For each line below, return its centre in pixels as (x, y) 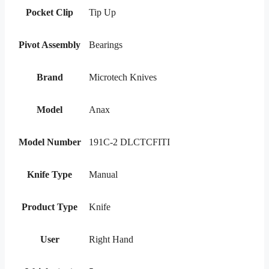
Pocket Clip (50, 13)
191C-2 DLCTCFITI (129, 142)
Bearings (106, 45)
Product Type (50, 207)
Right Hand (111, 240)
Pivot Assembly (50, 45)
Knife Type (50, 175)
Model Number (50, 142)
